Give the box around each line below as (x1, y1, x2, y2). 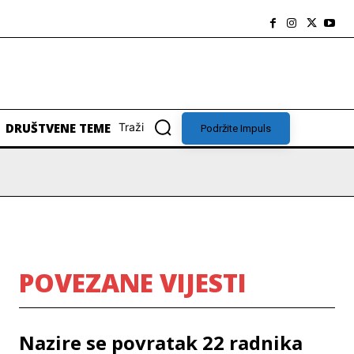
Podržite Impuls (201, 122, 271, 134)
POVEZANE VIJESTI (19, 265, 247, 300)
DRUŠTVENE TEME (6, 120, 111, 137)
